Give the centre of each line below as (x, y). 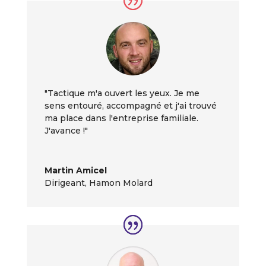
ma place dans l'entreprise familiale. (121, 118)
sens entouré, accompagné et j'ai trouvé (130, 105)
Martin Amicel (75, 170)
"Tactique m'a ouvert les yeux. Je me (122, 93)
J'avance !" (66, 130)
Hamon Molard (121, 183)
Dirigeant (64, 183)
